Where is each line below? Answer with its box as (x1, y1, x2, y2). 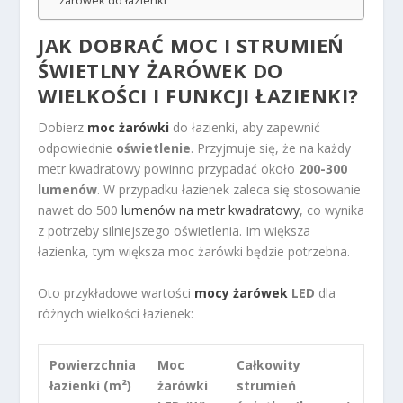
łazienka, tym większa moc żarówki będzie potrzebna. (38, 243, 351, 261)
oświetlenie (116, 139, 192, 157)
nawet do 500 (38, 201, 122, 219)
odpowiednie (38, 139, 117, 157)
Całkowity (237, 356, 301, 374)
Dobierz (38, 119, 88, 137)
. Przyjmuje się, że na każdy (191, 139, 352, 157)
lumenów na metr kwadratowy (121, 201, 300, 219)
